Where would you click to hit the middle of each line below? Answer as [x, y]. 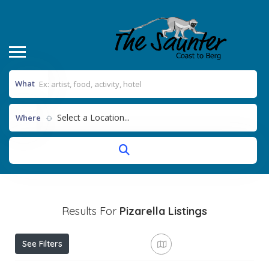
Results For [91, 211]
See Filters [42, 243]
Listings [188, 211]
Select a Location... [93, 117]
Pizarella [142, 211]
